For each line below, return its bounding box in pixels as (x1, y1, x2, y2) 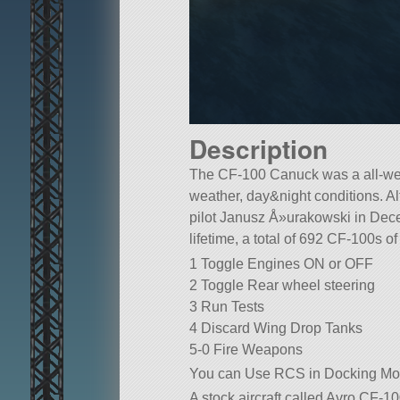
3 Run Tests (188, 298, 264, 314)
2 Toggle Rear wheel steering (188, 277, 375, 293)
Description (188, 130, 328, 168)
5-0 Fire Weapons (188, 341, 303, 357)
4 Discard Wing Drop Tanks (188, 320, 362, 336)
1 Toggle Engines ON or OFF (188, 255, 373, 271)
